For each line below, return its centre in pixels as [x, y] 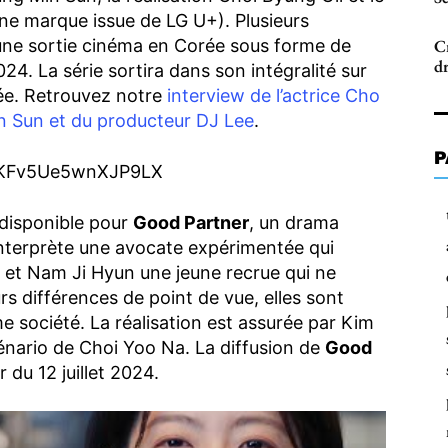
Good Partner [191, 223]
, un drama [294, 223]
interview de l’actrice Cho [273, 96]
